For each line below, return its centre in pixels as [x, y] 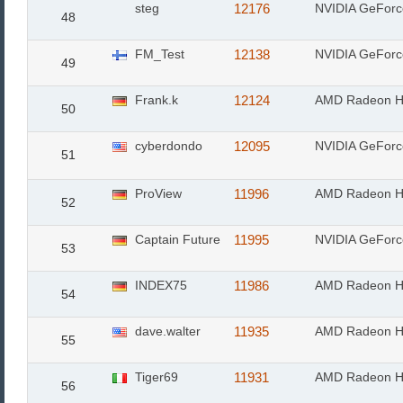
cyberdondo [167, 146]
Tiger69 [155, 377]
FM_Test [158, 54]
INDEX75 [159, 285]
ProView [157, 193]
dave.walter [166, 331]
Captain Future [176, 239]
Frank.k [155, 100]
